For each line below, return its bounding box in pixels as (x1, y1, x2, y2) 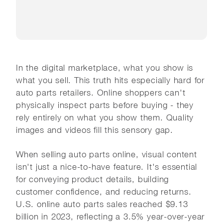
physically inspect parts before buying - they (16, 100, 194, 110)
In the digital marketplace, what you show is (16, 62, 194, 73)
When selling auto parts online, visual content (16, 149, 197, 159)
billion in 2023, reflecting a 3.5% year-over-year (16, 211, 205, 222)
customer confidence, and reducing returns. (16, 186, 192, 197)
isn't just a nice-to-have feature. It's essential (16, 161, 198, 172)
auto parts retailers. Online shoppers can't (16, 87, 186, 98)
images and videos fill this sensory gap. (16, 124, 173, 135)
